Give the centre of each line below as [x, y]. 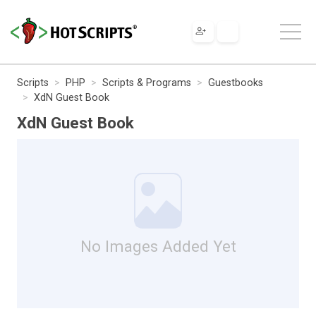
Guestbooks [236, 83]
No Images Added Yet [158, 246]
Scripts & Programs [147, 83]
